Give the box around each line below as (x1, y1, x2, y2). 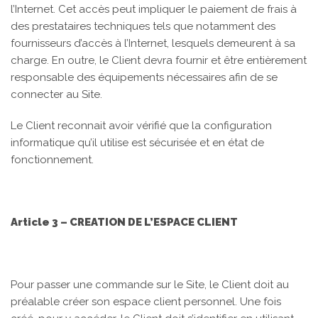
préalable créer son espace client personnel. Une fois (11, 295, 281, 308)
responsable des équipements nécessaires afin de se (11, 71, 278, 84)
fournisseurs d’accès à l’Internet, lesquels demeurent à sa (11, 37, 295, 50)
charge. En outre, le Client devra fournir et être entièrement (11, 54, 307, 67)
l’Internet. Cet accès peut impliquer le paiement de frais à (11, 3, 297, 16)
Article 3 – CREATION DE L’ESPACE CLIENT (11, 216, 238, 229)
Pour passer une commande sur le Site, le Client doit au (11, 278, 289, 291)
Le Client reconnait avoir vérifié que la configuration (11, 119, 272, 132)
